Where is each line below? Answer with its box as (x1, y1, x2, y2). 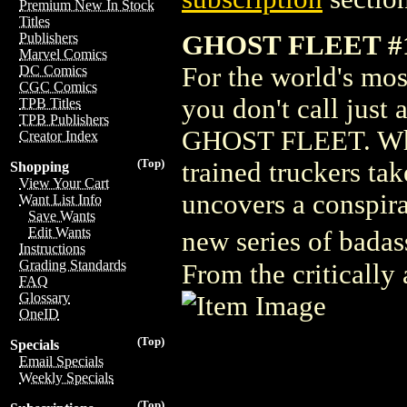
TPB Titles (19, 95, 81, 111)
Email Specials (19, 353, 104, 369)
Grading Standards (19, 257, 126, 273)
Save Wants (28, 208, 95, 223)
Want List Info (19, 192, 102, 207)
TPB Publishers (19, 112, 109, 127)
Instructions (19, 241, 85, 256)
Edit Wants (28, 224, 91, 240)
